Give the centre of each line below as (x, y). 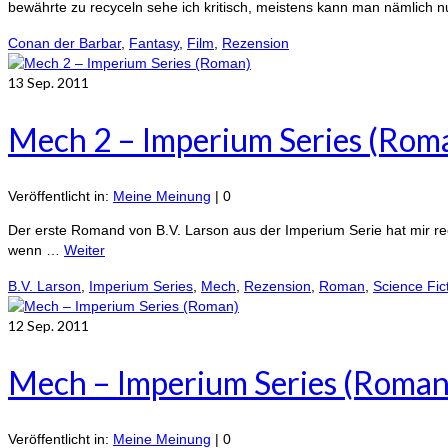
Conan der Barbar (64, 43)
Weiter (84, 250)
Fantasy (154, 43)
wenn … (36, 250)
